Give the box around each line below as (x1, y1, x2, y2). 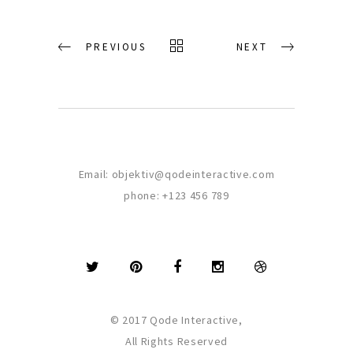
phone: (124, 188, 163, 203)
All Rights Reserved (124, 333, 229, 348)
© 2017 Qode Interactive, (110, 312, 243, 327)
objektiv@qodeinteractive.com (111, 166, 275, 181)
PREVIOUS (85, 39, 147, 54)
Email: (78, 166, 112, 181)
